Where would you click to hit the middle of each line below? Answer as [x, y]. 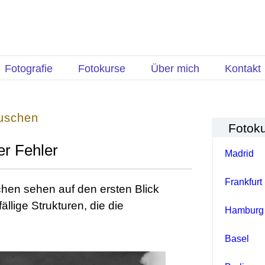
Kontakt [243, 69]
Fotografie [28, 69]
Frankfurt [243, 182]
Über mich [175, 69]
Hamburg [244, 210]
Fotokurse [101, 69]
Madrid [239, 153]
